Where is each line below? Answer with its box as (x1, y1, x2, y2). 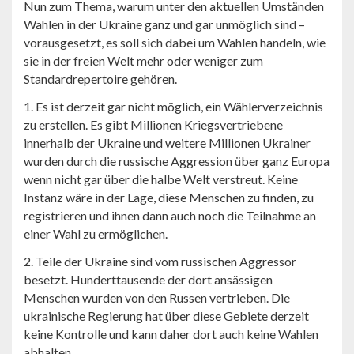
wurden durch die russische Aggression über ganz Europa (24, 153, 330, 169)
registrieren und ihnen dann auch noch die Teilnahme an (24, 208, 316, 224)
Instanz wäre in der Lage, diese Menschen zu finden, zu (24, 190, 314, 205)
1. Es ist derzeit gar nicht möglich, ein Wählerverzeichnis (24, 99, 323, 115)
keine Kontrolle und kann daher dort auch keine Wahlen (24, 326, 318, 342)
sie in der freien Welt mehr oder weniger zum (24, 53, 263, 69)
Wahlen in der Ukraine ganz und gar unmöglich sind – (24, 17, 305, 32)
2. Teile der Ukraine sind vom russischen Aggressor (24, 254, 296, 269)
